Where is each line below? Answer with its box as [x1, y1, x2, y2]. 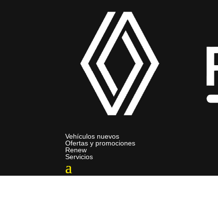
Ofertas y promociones [65, 139, 136, 147]
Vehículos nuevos [65, 132, 120, 140]
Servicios [65, 153, 93, 161]
